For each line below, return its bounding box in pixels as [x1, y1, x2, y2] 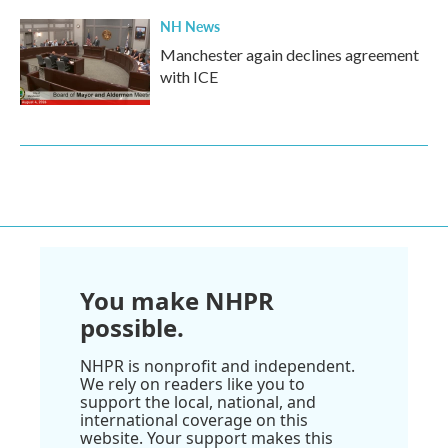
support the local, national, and [80, 391, 316, 413]
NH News [160, 16, 220, 36]
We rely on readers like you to [80, 373, 305, 395]
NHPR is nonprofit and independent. [80, 355, 355, 377]
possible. [80, 311, 184, 344]
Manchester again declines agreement [160, 45, 419, 64]
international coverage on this [80, 409, 308, 431]
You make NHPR [80, 284, 274, 317]
